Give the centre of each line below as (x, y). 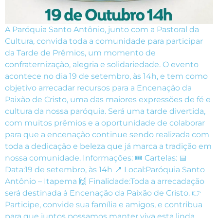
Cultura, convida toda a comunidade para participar (104, 41)
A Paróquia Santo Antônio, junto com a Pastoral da (102, 29)
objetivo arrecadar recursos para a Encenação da (98, 88)
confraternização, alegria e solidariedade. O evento (102, 64)
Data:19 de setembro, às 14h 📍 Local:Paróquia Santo (105, 169)
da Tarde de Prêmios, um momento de (80, 53)
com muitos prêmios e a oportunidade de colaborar (105, 123)
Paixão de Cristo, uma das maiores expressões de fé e (108, 99)
